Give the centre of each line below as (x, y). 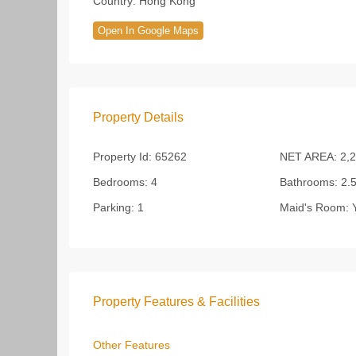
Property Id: (122, 157)
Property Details (138, 117)
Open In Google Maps (148, 31)
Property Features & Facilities (176, 302)
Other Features (132, 345)
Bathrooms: (308, 182)
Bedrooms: (120, 182)
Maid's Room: (314, 207)
